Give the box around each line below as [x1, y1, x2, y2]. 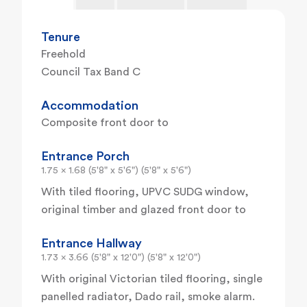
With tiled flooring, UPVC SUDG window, [41, 186, 249, 198]
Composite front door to [41, 117, 169, 129]
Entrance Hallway [41, 237, 142, 250]
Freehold [41, 49, 86, 60]
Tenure [41, 31, 80, 44]
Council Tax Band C [41, 66, 140, 78]
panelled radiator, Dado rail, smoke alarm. [41, 291, 255, 303]
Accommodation [41, 99, 138, 112]
